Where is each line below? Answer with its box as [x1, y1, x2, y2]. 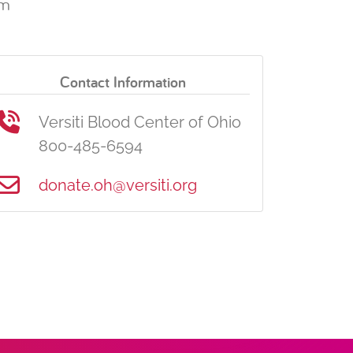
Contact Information [60, 72, 186, 92]
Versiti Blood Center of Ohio [39, 113, 241, 132]
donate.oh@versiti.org [39, 176, 197, 195]
